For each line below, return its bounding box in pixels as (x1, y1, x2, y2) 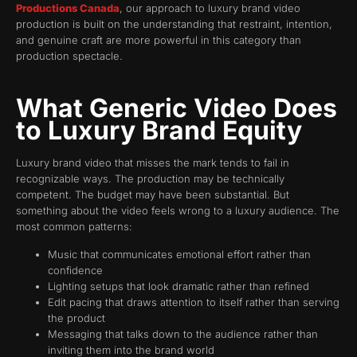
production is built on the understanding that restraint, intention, (16, 17, 332, 30)
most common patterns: (16, 220, 132, 233)
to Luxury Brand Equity (16, 115, 302, 147)
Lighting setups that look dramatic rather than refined (48, 279, 309, 292)
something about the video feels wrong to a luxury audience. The (16, 204, 339, 218)
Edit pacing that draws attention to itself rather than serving (48, 295, 339, 308)
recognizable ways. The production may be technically (16, 172, 284, 186)
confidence (48, 263, 103, 277)
